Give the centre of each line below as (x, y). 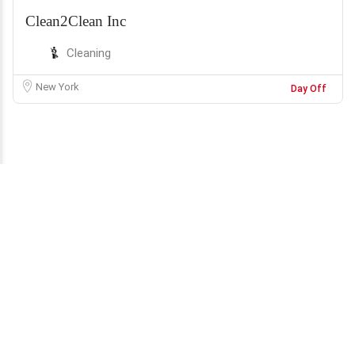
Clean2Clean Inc (76, 21)
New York (57, 86)
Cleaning (89, 53)
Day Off (309, 88)
